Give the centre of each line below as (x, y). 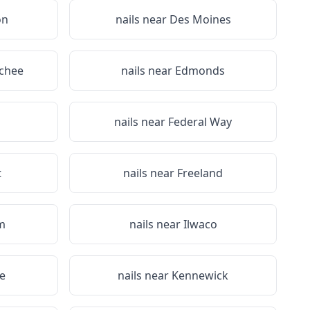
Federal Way (200, 122)
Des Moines (200, 19)
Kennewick (200, 275)
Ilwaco (200, 224)
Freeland (200, 173)
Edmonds (200, 71)
